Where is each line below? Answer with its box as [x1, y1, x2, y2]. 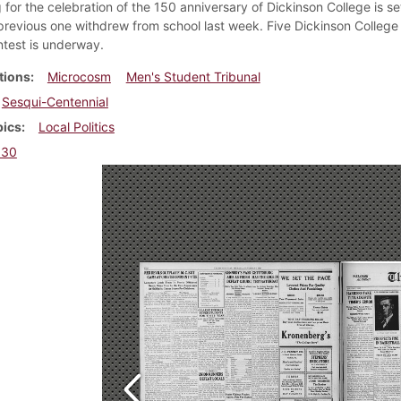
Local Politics [38, 118, 115, 134]
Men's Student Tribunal [125, 68, 260, 84]
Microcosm [47, 68, 111, 84]
